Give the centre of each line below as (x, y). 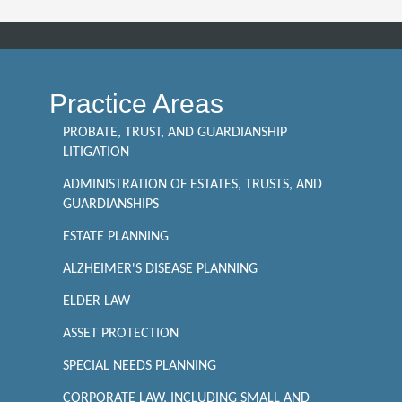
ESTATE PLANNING (116, 237)
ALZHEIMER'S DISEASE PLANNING (160, 269)
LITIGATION (96, 153)
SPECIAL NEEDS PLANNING (140, 366)
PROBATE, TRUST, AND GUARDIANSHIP (175, 133)
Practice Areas (136, 104)
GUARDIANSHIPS (111, 205)
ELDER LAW (96, 301)
